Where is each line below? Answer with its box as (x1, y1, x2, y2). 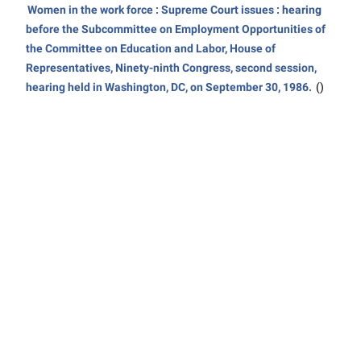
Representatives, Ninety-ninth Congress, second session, (25, 61, 317, 74)
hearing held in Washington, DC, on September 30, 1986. (25, 81, 314, 93)
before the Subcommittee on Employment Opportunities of (25, 23, 326, 35)
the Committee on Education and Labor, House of (25, 42, 276, 55)
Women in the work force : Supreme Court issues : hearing (27, 3, 322, 16)
